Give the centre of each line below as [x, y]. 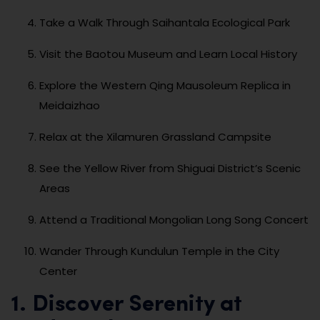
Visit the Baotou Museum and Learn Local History [168, 54]
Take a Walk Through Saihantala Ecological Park [165, 22]
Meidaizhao [70, 105]
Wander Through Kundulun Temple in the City [159, 251]
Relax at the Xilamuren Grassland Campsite [155, 136]
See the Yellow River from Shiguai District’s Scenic [170, 168]
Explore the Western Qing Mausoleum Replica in [165, 85]
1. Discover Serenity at [126, 305]
